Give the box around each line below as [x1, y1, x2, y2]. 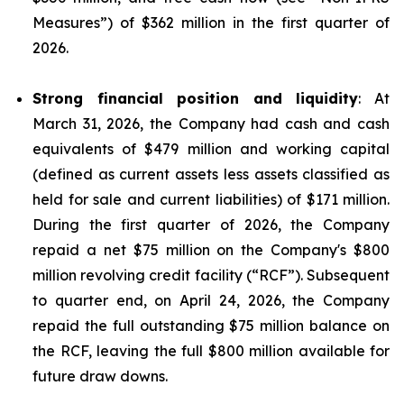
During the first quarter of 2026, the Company [32, 216, 390, 234]
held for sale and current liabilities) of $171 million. [32, 190, 390, 208]
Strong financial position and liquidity [32, 89, 359, 107]
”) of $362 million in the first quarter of [100, 14, 390, 32]
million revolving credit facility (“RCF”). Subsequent [32, 266, 390, 284]
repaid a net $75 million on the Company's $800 [32, 241, 390, 259]
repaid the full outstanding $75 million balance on [32, 317, 390, 335]
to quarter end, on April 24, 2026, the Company [32, 291, 390, 309]
